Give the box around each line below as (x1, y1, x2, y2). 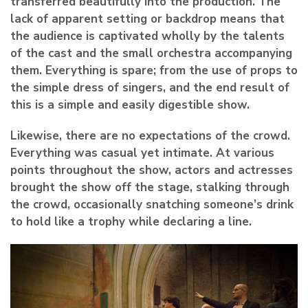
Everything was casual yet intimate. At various (10, 145, 274, 162)
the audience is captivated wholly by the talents (10, 28, 285, 45)
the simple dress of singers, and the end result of (10, 80, 289, 96)
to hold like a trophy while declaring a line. (10, 214, 252, 230)
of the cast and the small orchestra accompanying (10, 45, 292, 62)
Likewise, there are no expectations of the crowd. (10, 128, 290, 144)
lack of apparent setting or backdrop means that (10, 11, 285, 27)
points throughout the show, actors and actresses (10, 162, 293, 179)
